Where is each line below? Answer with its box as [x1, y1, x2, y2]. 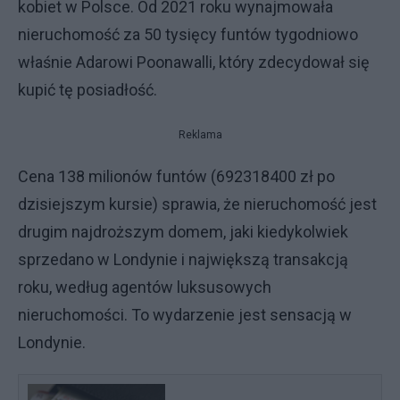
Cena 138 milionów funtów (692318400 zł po [18, 167, 335, 186]
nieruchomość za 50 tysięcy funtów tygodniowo [18, 25, 358, 44]
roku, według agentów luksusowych [18, 278, 271, 296]
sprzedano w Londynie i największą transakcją [18, 250, 348, 269]
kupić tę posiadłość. [18, 80, 157, 99]
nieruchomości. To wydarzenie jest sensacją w [18, 305, 352, 324]
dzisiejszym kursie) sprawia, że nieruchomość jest [18, 195, 377, 213]
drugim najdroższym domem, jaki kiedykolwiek [18, 222, 348, 241]
